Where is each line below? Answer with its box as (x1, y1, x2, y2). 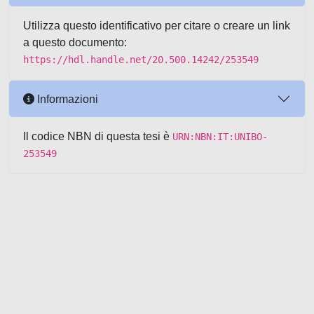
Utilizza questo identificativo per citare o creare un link (23, 20, 290, 32)
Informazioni (34, 93, 98, 105)
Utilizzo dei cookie (74, 295, 170, 307)
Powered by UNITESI (6, 278, 119, 290)
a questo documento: (23, 36, 127, 48)
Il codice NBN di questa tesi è (23, 130, 172, 142)
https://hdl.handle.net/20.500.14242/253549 (23, 54, 259, 65)
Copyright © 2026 (210, 299, 308, 311)
